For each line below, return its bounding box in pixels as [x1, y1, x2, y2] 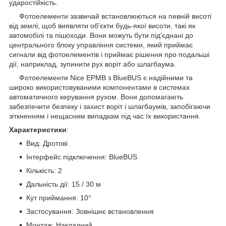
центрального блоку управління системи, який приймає [9, 40, 193, 49]
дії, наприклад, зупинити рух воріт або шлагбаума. [9, 60, 176, 68]
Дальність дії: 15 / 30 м [26, 180, 101, 188]
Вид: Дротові [26, 139, 68, 147]
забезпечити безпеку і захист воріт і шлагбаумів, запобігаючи [9, 102, 210, 110]
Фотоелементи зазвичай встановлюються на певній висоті [19, 12, 211, 20]
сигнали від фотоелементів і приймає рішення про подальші [9, 50, 209, 59]
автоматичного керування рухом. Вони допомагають [9, 92, 183, 101]
